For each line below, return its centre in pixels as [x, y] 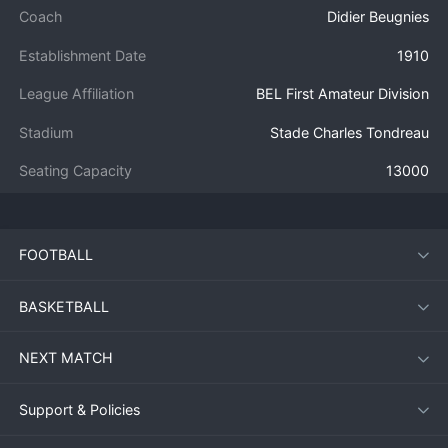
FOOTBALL [56, 254]
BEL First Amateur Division [342, 94]
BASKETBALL [64, 306]
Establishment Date [83, 55]
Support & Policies [80, 409]
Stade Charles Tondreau [349, 132]
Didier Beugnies [377, 17]
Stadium [46, 132]
